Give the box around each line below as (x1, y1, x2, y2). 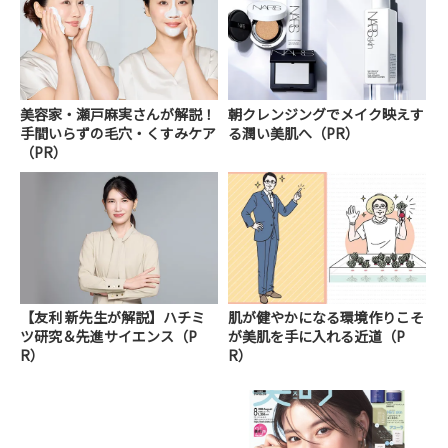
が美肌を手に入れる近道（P (228, 325, 406, 346)
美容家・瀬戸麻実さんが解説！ (20, 103, 216, 124)
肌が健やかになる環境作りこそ (228, 306, 425, 327)
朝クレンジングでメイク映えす (228, 103, 425, 124)
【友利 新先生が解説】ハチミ (20, 306, 205, 327)
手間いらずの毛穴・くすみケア (20, 122, 216, 143)
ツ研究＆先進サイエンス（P (20, 325, 197, 346)
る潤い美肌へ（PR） (228, 122, 360, 143)
